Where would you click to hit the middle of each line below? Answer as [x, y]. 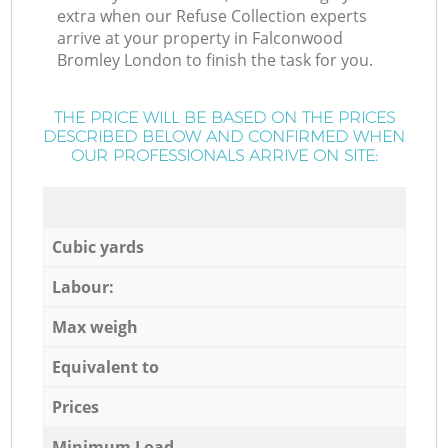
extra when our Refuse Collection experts [212, 16]
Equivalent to [105, 366]
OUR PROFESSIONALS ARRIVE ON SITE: [224, 156]
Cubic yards [97, 246]
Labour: [82, 286]
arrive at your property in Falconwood [200, 38]
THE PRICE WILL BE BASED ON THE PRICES [224, 118]
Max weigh [94, 326]
